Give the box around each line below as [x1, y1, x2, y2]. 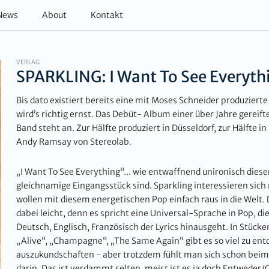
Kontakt [90, 9, 123, 20]
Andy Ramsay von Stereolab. [16, 136, 132, 147]
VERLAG [16, 58, 40, 67]
